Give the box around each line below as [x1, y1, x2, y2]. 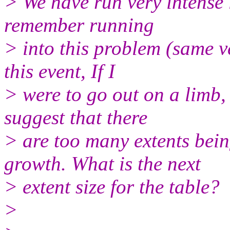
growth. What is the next [4, 152, 201, 175]
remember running [4, 13, 154, 36]
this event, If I [4, 60, 115, 82]
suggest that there [4, 106, 147, 128]
